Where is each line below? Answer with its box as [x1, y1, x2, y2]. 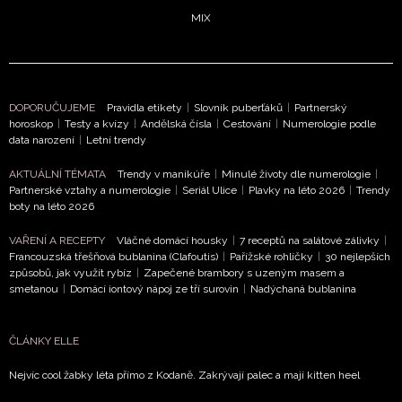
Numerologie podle [283, 118, 376, 131]
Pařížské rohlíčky [230, 250, 313, 264]
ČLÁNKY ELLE [9, 335, 79, 348]
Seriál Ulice [182, 184, 237, 197]
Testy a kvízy [65, 118, 129, 131]
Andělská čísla [141, 118, 212, 131]
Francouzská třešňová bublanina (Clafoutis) [9, 250, 218, 264]
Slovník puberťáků [194, 101, 283, 115]
